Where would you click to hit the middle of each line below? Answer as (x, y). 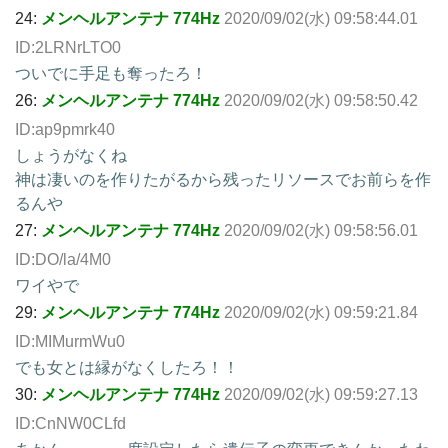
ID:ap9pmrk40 (65, 129)
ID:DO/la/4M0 (63, 259)
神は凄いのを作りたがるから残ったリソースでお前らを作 (223, 179)
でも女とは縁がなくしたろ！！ (127, 367)
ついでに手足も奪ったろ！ (111, 73)
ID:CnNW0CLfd (70, 423)
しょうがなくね (71, 155)
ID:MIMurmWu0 (70, 341)
